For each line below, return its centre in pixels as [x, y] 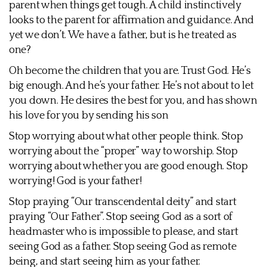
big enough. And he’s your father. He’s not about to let [131, 86]
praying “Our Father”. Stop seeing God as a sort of [121, 217]
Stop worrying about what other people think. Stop [126, 136]
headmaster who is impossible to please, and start [124, 232]
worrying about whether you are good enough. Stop [128, 166]
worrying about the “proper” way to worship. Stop [123, 151]
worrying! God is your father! [75, 181]
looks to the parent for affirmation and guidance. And [132, 20]
